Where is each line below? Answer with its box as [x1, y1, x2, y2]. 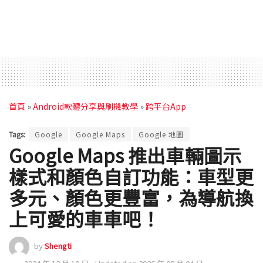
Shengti [45, 240, 72, 251]
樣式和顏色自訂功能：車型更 [9, 163, 254, 190]
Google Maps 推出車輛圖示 [9, 141, 241, 169]
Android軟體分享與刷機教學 [33, 100, 138, 112]
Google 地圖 [139, 129, 184, 140]
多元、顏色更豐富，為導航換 [9, 184, 254, 211]
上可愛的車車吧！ [9, 205, 160, 232]
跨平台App [146, 100, 186, 112]
